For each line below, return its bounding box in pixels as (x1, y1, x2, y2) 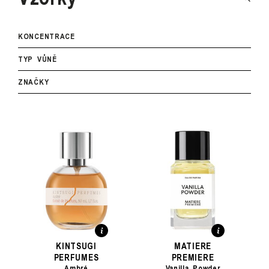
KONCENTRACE (18, 31, 75, 41)
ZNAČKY (18, 76, 49, 87)
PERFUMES (53, 250, 99, 263)
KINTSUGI (56, 239, 97, 252)
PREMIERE (171, 250, 214, 263)
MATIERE (174, 239, 211, 252)
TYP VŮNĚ (18, 53, 57, 64)
